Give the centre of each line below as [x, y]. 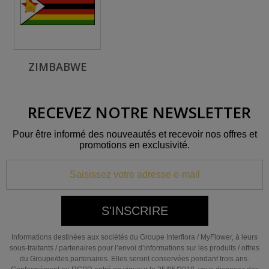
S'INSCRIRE [134, 210]
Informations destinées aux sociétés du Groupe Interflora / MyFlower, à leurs [134, 237]
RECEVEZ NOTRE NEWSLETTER [139, 112]
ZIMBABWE [57, 67]
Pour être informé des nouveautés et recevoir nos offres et [134, 134]
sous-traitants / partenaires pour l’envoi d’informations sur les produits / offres [134, 248]
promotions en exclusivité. [134, 145]
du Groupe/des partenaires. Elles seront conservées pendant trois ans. [134, 259]
